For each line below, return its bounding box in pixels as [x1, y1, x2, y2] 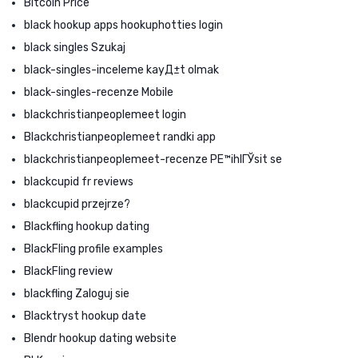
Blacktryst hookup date [24, 308, 146, 323]
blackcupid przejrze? [24, 197, 130, 211]
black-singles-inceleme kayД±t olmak [24, 62, 219, 77]
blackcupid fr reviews [24, 174, 133, 189]
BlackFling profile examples [24, 241, 163, 256]
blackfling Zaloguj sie [24, 286, 129, 300]
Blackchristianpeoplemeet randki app [24, 129, 216, 144]
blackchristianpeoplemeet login [24, 107, 186, 121]
